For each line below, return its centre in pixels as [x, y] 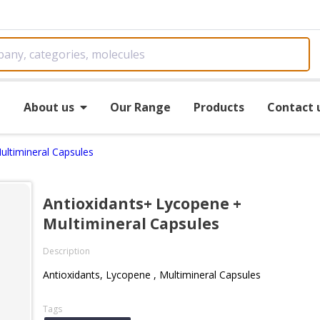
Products [219, 107]
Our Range [140, 107]
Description [66, 251]
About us [49, 107]
